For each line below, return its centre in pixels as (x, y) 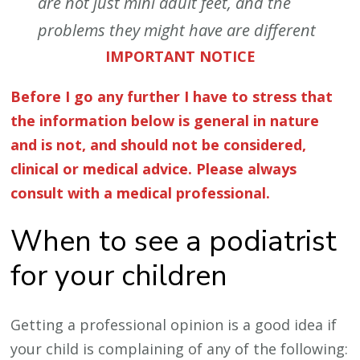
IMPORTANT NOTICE (180, 56)
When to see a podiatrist (174, 242)
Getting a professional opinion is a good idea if (174, 325)
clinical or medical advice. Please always (154, 168)
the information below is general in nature (165, 120)
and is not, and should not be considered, (159, 144)
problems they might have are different (177, 30)
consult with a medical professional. (141, 192)
